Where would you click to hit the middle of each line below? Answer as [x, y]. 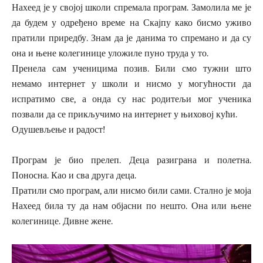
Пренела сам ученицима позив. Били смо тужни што [131, 68]
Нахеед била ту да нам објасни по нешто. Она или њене [131, 206]
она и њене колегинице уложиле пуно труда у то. [110, 53]
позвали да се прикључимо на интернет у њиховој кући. [124, 114]
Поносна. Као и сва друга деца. [74, 175]
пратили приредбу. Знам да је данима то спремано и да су [131, 38]
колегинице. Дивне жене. [62, 221]
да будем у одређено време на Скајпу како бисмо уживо [131, 23]
